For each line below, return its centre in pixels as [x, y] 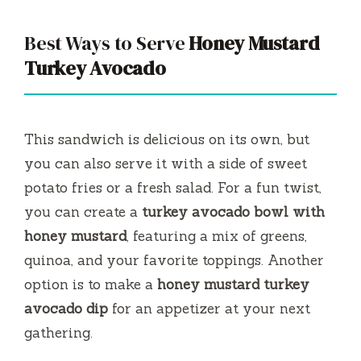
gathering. [58, 333]
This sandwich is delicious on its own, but [167, 140]
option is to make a [91, 285]
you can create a [83, 212]
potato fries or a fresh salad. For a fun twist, [173, 188]
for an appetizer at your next [209, 309]
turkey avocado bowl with [233, 212]
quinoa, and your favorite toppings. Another [174, 261]
